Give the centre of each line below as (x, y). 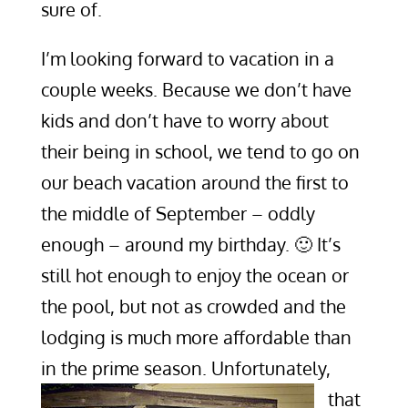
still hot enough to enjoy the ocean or (194, 275)
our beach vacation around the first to (194, 182)
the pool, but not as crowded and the (193, 306)
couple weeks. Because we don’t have (196, 89)
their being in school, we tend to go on (200, 151)
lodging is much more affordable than (196, 337)
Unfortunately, (270, 368)
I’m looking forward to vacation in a (187, 58)
